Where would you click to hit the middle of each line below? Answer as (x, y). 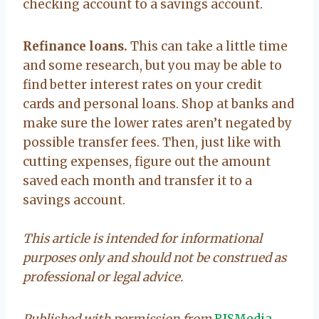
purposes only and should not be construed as (155, 257)
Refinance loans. (75, 46)
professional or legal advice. (103, 277)
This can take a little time (208, 46)
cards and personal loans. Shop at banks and (158, 104)
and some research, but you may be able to (152, 65)
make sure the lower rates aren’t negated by (157, 123)
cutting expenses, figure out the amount (147, 161)
